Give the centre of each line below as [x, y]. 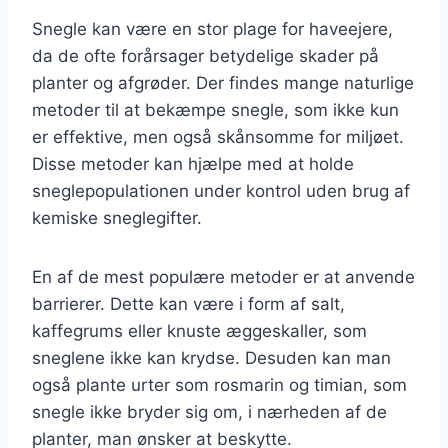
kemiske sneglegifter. [117, 217]
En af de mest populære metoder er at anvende [223, 276]
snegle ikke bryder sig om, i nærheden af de [209, 411]
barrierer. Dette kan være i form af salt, [188, 303]
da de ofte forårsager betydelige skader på [205, 55]
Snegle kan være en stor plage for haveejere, [212, 28]
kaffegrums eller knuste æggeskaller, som [199, 330]
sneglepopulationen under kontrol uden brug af [221, 190]
